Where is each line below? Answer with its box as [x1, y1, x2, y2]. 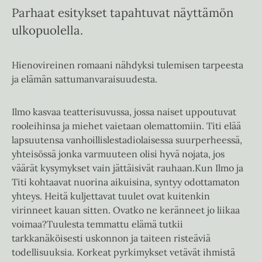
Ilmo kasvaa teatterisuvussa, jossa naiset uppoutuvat [12, 106, 236, 118]
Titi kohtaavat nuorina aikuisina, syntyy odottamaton [12, 176, 240, 188]
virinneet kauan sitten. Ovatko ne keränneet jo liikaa [12, 204, 240, 216]
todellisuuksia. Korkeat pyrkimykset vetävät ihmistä [12, 246, 235, 258]
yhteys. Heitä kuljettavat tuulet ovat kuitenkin [12, 190, 210, 202]
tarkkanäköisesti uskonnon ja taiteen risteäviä [12, 232, 211, 244]
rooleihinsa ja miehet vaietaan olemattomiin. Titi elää [12, 120, 241, 132]
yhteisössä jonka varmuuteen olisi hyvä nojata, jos [12, 148, 225, 160]
